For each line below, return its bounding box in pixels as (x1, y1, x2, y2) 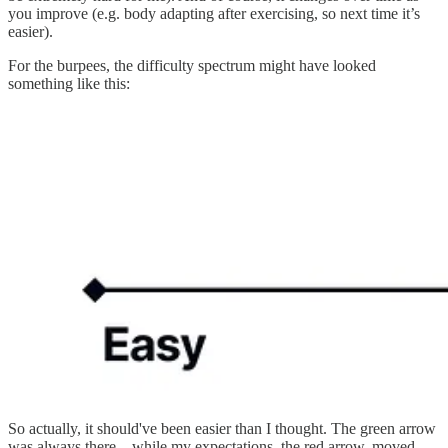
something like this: (8, 75, 130, 93)
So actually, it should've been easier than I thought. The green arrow (8, 420, 436, 438)
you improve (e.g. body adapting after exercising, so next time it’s (8, 5, 420, 23)
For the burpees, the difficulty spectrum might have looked (8, 57, 376, 75)
